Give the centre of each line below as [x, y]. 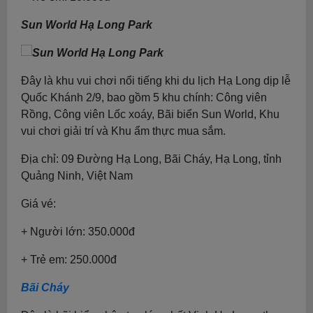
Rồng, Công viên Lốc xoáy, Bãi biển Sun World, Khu [150, 114]
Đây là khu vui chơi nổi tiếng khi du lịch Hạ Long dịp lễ [156, 81]
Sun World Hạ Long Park [87, 25]
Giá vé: [38, 204]
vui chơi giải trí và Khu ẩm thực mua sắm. [123, 131]
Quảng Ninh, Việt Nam [77, 176]
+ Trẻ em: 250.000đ [69, 260]
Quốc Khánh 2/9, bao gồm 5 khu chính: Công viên [144, 97]
